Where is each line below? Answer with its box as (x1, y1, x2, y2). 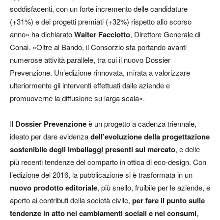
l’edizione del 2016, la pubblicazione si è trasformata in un (10, 169, 192, 180)
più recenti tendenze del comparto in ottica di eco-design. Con (10, 156, 206, 167)
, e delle (175, 143, 200, 154)
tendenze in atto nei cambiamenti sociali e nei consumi (10, 207, 196, 219)
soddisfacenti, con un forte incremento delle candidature (10, 3, 188, 14)
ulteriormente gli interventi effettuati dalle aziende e (10, 80, 170, 90)
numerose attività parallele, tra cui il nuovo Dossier (10, 54, 170, 65)
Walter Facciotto (74, 28, 130, 40)
